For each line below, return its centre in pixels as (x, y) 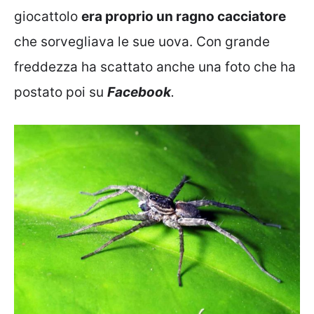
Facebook (139, 92)
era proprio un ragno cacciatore (184, 16)
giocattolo (48, 16)
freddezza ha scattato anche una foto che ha (155, 67)
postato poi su (61, 92)
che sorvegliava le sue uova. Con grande (142, 41)
